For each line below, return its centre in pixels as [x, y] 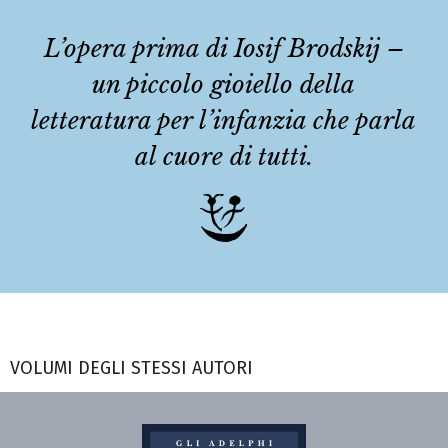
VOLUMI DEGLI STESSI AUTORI [131, 368]
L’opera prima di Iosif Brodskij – [223, 49]
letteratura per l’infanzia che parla [224, 121]
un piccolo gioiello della [224, 85]
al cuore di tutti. [223, 157]
